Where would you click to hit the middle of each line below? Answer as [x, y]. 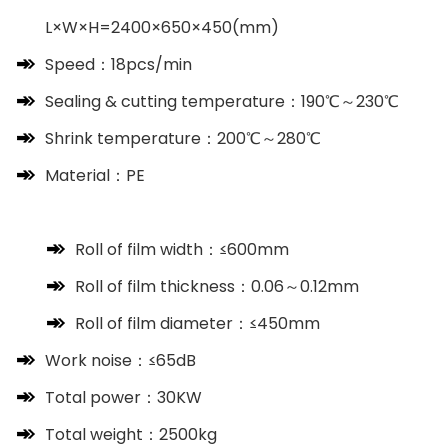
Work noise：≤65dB [120, 360]
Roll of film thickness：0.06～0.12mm [217, 286]
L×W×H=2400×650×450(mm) [162, 27]
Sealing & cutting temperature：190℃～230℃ [222, 101]
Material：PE [95, 175]
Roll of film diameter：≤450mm [197, 323]
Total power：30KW [123, 397]
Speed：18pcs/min [118, 64]
